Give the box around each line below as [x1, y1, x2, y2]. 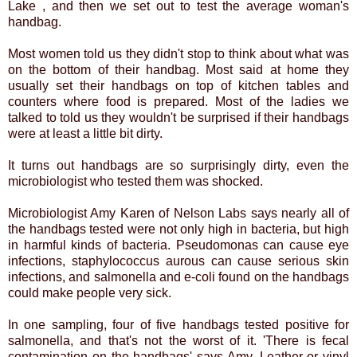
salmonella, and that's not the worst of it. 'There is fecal [8, 333, 349, 347]
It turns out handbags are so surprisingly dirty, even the [8, 158, 349, 172]
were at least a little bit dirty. [8, 126, 163, 140]
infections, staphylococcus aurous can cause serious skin [8, 253, 349, 268]
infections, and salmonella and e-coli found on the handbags [8, 269, 349, 284]
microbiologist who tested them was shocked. [8, 174, 263, 188]
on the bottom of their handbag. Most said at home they [8, 62, 349, 76]
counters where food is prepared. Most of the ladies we [8, 94, 349, 108]
